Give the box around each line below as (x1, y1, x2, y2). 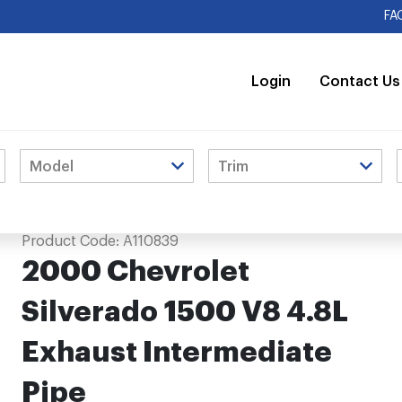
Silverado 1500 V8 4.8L (21, 297, 348, 327)
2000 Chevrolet (21, 257, 249, 286)
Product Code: (21, 233, 123, 249)
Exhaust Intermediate (21, 337, 332, 367)
